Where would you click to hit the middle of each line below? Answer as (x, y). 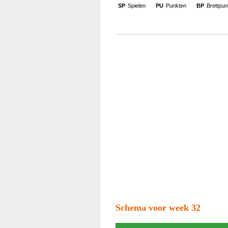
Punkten (176, 6)
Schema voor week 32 (158, 208)
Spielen (137, 6)
